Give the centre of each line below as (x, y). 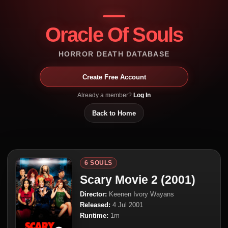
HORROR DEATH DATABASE (114, 54)
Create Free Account (114, 77)
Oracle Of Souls (114, 35)
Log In (142, 95)
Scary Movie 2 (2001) (138, 180)
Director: (93, 194)
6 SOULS (99, 163)
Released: (95, 205)
